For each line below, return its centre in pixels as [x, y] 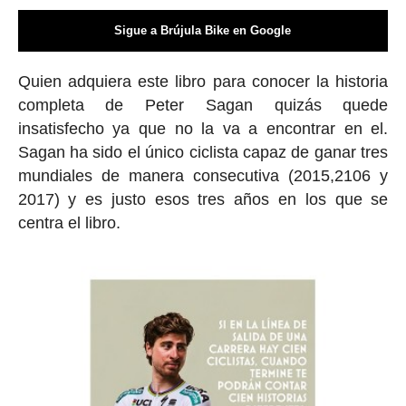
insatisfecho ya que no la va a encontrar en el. [203, 128]
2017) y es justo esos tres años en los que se [203, 199]
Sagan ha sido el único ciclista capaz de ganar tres [203, 152]
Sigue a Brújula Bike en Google [203, 30]
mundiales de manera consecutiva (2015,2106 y [203, 175]
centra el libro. [71, 222]
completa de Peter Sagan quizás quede [203, 105]
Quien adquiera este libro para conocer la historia [203, 81]
